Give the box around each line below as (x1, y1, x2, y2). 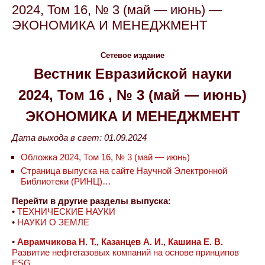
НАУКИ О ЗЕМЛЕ (17, 217, 89, 227)
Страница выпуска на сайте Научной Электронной (21, 166, 227, 176)
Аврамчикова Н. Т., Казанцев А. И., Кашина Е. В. (17, 237, 223, 247)
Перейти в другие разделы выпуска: (12, 196, 171, 206)
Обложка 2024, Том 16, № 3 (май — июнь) (21, 152, 190, 162)
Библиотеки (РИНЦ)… (21, 176, 111, 186)
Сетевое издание (101, 51, 164, 60)
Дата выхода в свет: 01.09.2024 (12, 132, 147, 143)
